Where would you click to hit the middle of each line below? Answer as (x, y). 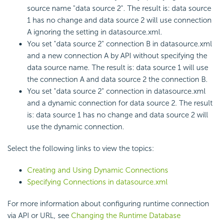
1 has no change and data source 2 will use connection (119, 20)
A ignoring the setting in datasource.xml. (95, 32)
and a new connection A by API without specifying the (117, 56)
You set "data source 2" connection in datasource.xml (116, 92)
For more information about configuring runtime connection (108, 204)
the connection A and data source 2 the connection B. (117, 80)
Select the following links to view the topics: (81, 149)
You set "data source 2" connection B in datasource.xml (120, 44)
